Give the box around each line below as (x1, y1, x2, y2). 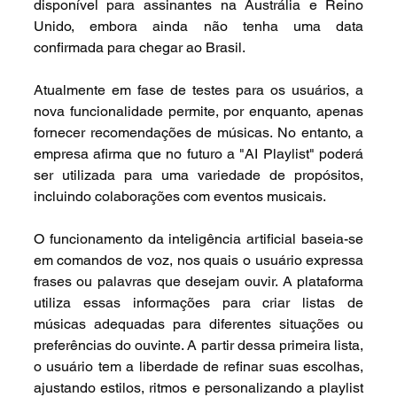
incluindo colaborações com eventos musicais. (33, 188, 326, 206)
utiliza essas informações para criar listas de (33, 294, 364, 312)
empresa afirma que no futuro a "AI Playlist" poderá (33, 145, 364, 163)
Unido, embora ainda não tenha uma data (33, 18, 364, 35)
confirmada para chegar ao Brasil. (33, 39, 245, 57)
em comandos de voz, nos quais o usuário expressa (33, 252, 364, 269)
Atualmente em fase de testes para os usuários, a (33, 82, 364, 99)
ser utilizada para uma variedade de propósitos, (33, 167, 364, 184)
